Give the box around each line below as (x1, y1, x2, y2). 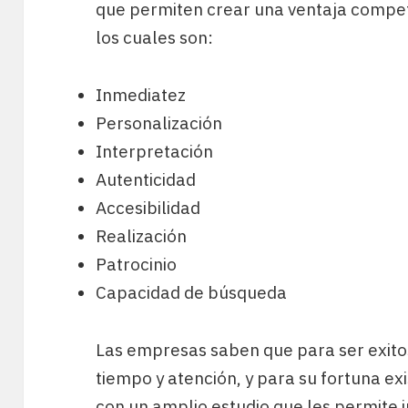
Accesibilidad (96, 196, 201, 219)
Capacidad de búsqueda (96, 280, 288, 303)
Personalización (96, 111, 223, 134)
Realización (96, 224, 188, 247)
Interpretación (96, 139, 214, 162)
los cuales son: (96, 25, 214, 48)
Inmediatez (96, 83, 187, 106)
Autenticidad (96, 168, 197, 190)
